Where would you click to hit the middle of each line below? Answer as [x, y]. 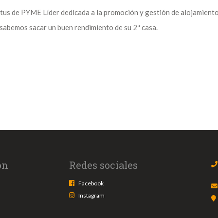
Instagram [91, 196]
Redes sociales [103, 165]
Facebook [91, 183]
